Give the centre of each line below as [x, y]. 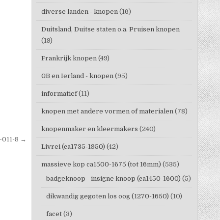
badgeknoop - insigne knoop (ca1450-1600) [113, 178]
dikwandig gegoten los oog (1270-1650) [107, 196]
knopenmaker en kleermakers [89, 129]
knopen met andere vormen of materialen [107, 111]
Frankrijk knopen [69, 58]
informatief [59, 93]
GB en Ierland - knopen [77, 76]
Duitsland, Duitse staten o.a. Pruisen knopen [110, 29]
